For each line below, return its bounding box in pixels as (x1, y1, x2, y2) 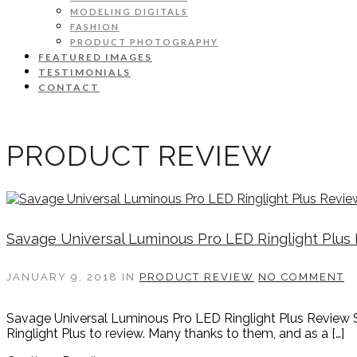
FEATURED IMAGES (38, 51, 152, 63)
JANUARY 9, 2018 (6, 271, 122, 284)
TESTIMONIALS (38, 66, 131, 78)
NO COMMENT (258, 271, 344, 284)
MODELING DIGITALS (70, 6, 188, 17)
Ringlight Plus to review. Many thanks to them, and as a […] (6, 326, 344, 342)
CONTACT (38, 81, 100, 93)
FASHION (70, 22, 120, 32)
